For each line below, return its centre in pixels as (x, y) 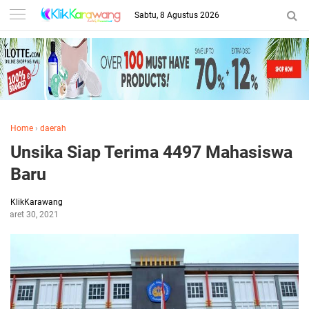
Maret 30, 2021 (31, 215)
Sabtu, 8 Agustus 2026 (177, 15)
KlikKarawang (37, 202)
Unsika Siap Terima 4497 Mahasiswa (151, 152)
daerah (53, 128)
